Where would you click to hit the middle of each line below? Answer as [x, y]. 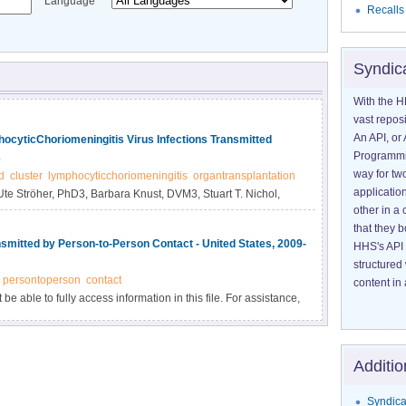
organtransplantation [244, 176]
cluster [26, 176]
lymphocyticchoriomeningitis [117, 176]
